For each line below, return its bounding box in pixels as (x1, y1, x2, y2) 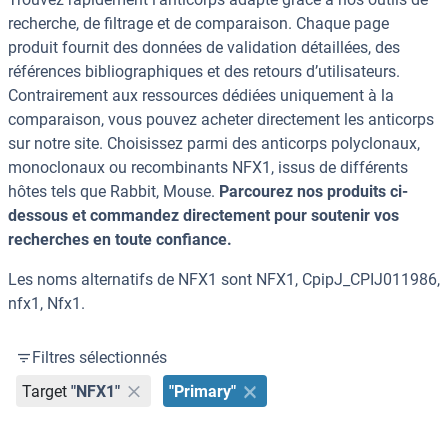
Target (22, 381, 68, 401)
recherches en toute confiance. (8, 230, 232, 250)
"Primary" (169, 381, 237, 401)
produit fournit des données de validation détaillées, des (8, 38, 400, 58)
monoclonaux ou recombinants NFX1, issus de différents (8, 158, 408, 178)
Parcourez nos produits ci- (219, 182, 408, 202)
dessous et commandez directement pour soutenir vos (8, 206, 399, 226)
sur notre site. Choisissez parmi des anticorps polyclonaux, (8, 134, 420, 154)
